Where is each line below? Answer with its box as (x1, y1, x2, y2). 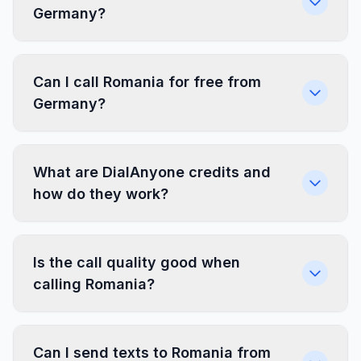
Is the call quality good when (33, 254, 240, 271)
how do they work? (33, 185, 168, 202)
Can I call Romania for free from (33, 73, 261, 90)
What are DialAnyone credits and (33, 164, 271, 180)
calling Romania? (33, 276, 155, 293)
